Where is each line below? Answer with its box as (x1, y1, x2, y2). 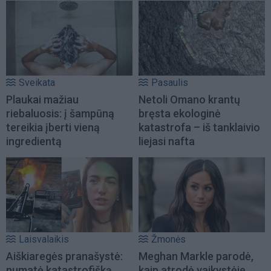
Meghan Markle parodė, (139, 249, 253, 263)
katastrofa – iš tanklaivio (139, 120, 260, 134)
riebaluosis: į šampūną (6, 106, 114, 120)
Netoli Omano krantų (139, 93, 240, 106)
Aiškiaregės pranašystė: (6, 249, 123, 263)
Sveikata (19, 76, 55, 88)
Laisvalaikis (19, 233, 69, 245)
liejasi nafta (139, 134, 195, 148)
